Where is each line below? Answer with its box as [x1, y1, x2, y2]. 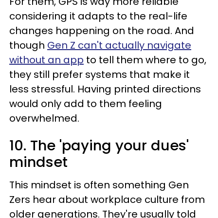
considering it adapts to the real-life [9, 9, 187, 23]
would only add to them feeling [9, 97, 162, 110]
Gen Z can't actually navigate [47, 38, 191, 52]
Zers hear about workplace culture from [9, 193, 205, 206]
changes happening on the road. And [9, 24, 194, 37]
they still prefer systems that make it [9, 68, 190, 81]
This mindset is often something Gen [9, 178, 189, 192]
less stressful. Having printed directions [9, 82, 201, 96]
